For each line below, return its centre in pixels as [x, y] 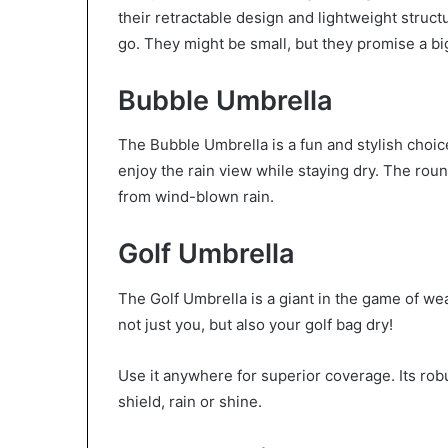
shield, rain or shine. [190, 401]
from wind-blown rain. [196, 197]
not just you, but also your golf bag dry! [255, 324]
